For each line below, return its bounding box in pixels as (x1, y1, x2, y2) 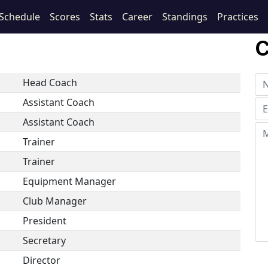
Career (122, 10, 153, 23)
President (22, 214, 66, 227)
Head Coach (22, 76, 77, 89)
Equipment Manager (22, 175, 116, 188)
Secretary (22, 234, 66, 247)
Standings (162, 10, 208, 23)
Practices (217, 10, 258, 23)
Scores (50, 10, 80, 23)
